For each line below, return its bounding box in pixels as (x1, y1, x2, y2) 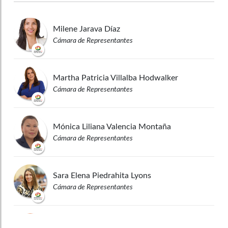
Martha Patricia (53, 73, 109, 82)
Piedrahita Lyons (92, 171, 151, 180)
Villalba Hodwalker (110, 73, 178, 82)
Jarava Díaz (79, 24, 120, 33)
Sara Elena (53, 171, 90, 180)
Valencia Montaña (106, 122, 171, 131)
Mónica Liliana (53, 122, 105, 131)
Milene (53, 24, 77, 33)
